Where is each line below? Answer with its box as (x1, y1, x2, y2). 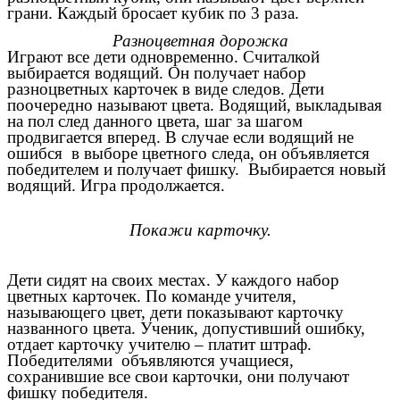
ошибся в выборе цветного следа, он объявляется (7, 144, 370, 163)
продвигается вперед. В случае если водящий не (7, 128, 354, 147)
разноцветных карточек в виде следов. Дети (7, 79, 324, 99)
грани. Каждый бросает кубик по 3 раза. (7, 4, 299, 23)
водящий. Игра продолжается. (7, 176, 225, 196)
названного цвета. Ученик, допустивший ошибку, (7, 318, 365, 337)
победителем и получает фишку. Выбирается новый (7, 160, 386, 179)
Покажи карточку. (129, 221, 271, 240)
